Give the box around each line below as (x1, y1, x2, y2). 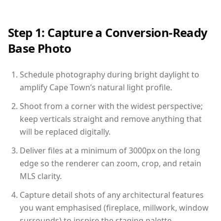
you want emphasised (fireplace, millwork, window (20, 202, 209, 213)
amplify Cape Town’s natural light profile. (20, 81, 172, 93)
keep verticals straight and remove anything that (20, 113, 202, 124)
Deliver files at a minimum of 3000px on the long (20, 145, 200, 156)
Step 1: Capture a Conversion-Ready (8, 24, 208, 40)
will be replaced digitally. (20, 126, 110, 137)
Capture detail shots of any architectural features (20, 189, 204, 200)
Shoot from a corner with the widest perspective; (20, 100, 203, 111)
